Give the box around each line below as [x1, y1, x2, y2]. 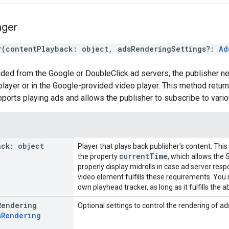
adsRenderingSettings [118, 43, 206, 54]
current [119, 151, 149, 161]
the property [78, 152, 119, 161]
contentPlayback [6, 43, 73, 54]
